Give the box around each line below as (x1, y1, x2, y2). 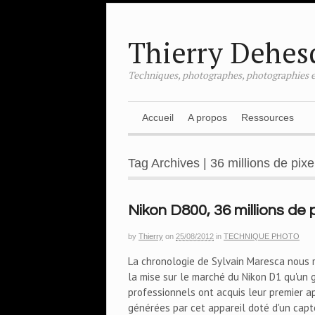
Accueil (142, 112, 174, 123)
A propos (188, 112, 227, 123)
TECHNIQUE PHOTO (224, 232, 300, 240)
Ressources (241, 112, 294, 123)
